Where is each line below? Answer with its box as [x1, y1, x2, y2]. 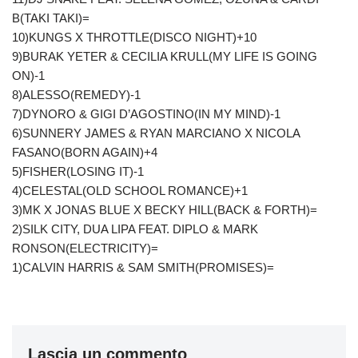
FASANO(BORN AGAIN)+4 [12, 145, 157, 159]
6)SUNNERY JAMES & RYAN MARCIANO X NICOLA [12, 126, 300, 140]
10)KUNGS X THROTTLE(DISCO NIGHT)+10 [12, 30, 257, 44]
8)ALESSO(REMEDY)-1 [12, 88, 141, 101]
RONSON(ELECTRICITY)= [12, 241, 158, 255]
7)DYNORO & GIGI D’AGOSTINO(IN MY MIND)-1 [12, 107, 280, 121]
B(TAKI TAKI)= [12, 11, 89, 25]
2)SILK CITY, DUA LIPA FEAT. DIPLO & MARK [12, 222, 258, 236]
